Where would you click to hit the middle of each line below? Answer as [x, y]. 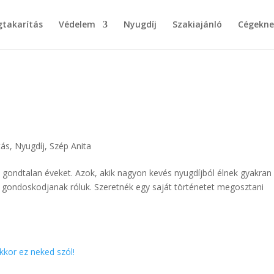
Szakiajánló [197, 24]
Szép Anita [71, 146]
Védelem [77, 24]
